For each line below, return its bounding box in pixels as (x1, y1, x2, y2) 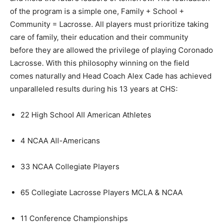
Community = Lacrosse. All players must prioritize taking (10, 19, 209, 29)
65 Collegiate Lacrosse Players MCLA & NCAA (20, 187, 183, 197)
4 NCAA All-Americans (20, 135, 100, 145)
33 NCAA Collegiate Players (20, 161, 119, 171)
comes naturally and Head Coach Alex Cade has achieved (10, 71, 212, 81)
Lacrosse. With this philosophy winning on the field (10, 58, 189, 68)
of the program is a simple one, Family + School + (10, 6, 184, 16)
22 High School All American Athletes (20, 110, 151, 119)
